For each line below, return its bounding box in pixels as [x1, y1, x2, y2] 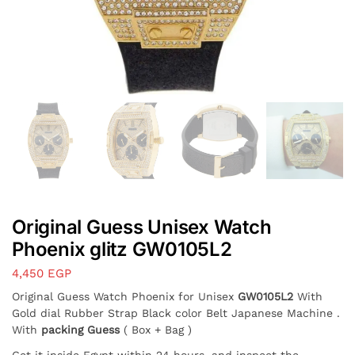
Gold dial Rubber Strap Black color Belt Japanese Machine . [12, 306, 340, 319]
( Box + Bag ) [124, 323, 192, 336]
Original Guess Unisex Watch [12, 215, 272, 239]
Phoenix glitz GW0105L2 [12, 237, 232, 261]
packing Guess [41, 323, 124, 336]
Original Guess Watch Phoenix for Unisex [12, 289, 238, 303]
